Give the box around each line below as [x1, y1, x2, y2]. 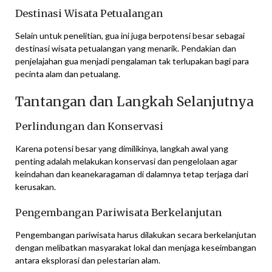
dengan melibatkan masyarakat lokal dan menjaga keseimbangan [15, 242, 256, 253]
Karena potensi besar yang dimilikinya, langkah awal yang [15, 143, 228, 154]
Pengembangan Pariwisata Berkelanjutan [15, 206, 222, 219]
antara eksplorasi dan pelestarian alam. [15, 254, 160, 265]
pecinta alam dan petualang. [15, 68, 120, 79]
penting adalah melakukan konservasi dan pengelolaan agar [15, 155, 237, 166]
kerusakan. [15, 181, 56, 192]
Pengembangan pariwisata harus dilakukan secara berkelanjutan [15, 229, 256, 240]
